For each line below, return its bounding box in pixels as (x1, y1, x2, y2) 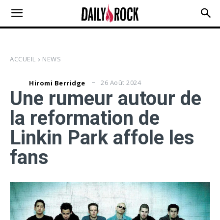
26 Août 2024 (101, 78, 141, 87)
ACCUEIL (10, 55, 36, 63)
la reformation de (10, 107, 160, 130)
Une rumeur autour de (10, 87, 201, 110)
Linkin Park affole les (10, 126, 194, 150)
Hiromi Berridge (29, 78, 85, 87)
